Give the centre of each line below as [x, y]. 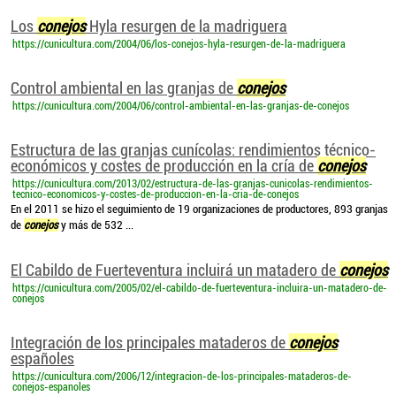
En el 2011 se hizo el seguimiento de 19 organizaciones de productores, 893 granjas [199, 209]
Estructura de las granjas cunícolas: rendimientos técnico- [193, 150]
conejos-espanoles [51, 387]
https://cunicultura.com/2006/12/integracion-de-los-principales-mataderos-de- [182, 377]
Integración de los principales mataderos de [150, 343]
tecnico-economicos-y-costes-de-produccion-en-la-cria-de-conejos [156, 194]
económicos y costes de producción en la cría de [164, 166]
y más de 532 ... [96, 225]
